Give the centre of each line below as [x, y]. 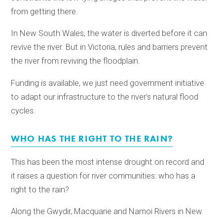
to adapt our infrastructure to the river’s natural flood [105, 97]
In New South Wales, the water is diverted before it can [109, 34]
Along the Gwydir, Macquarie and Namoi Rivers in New [107, 212]
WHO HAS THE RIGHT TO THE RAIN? [92, 138]
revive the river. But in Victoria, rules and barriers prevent [110, 47]
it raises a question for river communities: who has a [103, 176]
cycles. [23, 111]
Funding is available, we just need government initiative [108, 83]
